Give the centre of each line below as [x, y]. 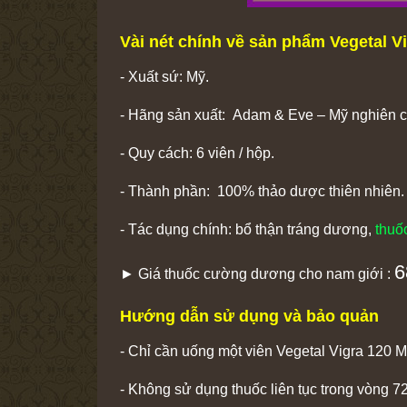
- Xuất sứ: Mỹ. [164, 76]
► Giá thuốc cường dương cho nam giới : [257, 273]
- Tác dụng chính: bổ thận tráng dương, [248, 229]
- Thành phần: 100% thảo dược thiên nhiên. [262, 191]
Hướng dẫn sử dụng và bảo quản [249, 316]
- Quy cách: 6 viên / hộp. [197, 153]
